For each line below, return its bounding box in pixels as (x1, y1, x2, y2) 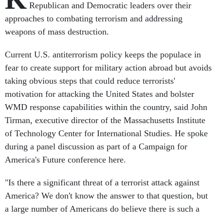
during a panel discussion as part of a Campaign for (5, 142, 187, 151)
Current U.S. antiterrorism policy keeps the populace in (5, 50, 201, 59)
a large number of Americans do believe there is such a (5, 204, 200, 214)
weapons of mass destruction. (5, 27, 109, 36)
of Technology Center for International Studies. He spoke (5, 128, 208, 138)
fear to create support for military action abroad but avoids (5, 63, 212, 73)
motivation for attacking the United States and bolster (5, 89, 194, 99)
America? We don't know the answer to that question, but (5, 191, 208, 200)
